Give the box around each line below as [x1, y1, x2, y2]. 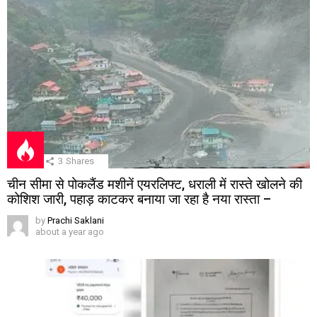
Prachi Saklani [47, 214, 104, 226]
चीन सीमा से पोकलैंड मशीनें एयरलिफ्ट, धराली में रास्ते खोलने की [7, 175, 302, 192]
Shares [66, 155, 94, 166]
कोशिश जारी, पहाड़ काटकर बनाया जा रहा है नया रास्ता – [7, 190, 271, 207]
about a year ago [35, 226, 104, 237]
